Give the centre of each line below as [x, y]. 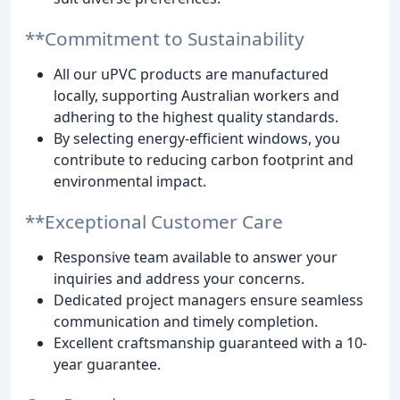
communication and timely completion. [186, 321]
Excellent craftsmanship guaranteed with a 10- [210, 342]
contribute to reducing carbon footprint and [204, 159]
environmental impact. [130, 181]
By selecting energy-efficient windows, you [197, 138]
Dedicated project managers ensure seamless [208, 300]
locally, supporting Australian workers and [196, 95]
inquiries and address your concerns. [179, 278]
